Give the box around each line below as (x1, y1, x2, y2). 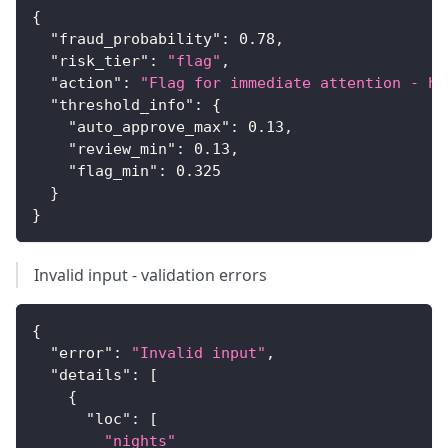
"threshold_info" (50, 96, 194, 115)
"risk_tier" (50, 52, 149, 71)
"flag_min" (68, 162, 158, 181)
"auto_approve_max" (68, 118, 230, 137)
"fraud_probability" (50, 30, 221, 49)
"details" (50, 366, 131, 385)
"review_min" (68, 140, 176, 159)
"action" (50, 74, 122, 93)
